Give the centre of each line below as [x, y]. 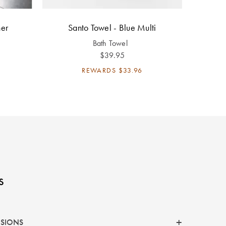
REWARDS [99, 70]
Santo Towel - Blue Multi [112, 27]
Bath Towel [110, 43]
